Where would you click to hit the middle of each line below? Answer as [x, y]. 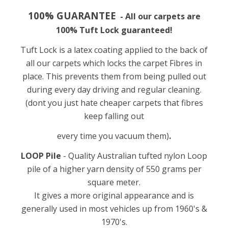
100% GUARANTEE [72, 15]
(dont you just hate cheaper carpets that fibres [114, 103]
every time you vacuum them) [113, 136]
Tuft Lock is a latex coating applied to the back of [114, 50]
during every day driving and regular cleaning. [114, 89]
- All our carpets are [158, 16]
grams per [180, 169]
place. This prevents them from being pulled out [114, 76]
